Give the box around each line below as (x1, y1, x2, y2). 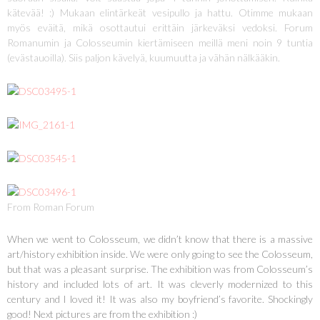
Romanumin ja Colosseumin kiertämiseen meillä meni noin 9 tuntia (7, 36, 313, 49)
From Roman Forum (7, 201, 94, 214)
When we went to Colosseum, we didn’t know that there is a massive (7, 233, 313, 246)
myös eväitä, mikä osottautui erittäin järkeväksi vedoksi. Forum (7, 21, 313, 34)
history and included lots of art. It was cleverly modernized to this (7, 278, 313, 291)
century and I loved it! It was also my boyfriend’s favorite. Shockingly (7, 293, 313, 306)
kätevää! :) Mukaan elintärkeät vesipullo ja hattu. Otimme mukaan (7, 6, 313, 19)
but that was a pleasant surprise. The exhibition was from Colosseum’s (7, 263, 313, 276)
